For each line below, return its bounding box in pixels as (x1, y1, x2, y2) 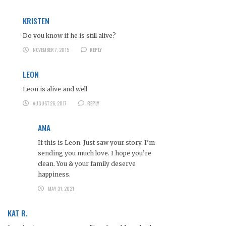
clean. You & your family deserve (38, 160, 136, 168)
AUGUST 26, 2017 (32, 99, 67, 107)
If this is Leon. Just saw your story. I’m (38, 139, 155, 147)
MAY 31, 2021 (47, 185, 74, 193)
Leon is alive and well (23, 85, 87, 93)
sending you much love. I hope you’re (38, 149, 151, 157)
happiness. (38, 171, 71, 179)
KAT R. (8, 207, 28, 219)
